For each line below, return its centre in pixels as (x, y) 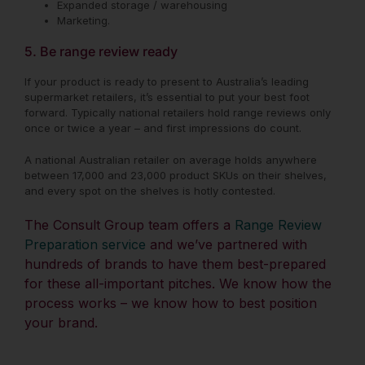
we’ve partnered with (242, 244)
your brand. (61, 322)
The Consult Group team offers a (130, 224)
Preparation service (87, 244)
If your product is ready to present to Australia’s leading (167, 81)
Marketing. (84, 20)
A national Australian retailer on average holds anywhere (171, 159)
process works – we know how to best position (171, 303)
